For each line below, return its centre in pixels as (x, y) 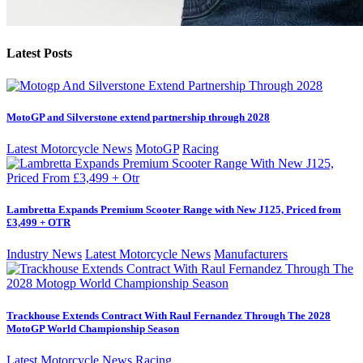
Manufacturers (251, 254)
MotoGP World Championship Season (93, 328)
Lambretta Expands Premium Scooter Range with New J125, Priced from (174, 210)
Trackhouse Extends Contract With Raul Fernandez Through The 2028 (169, 315)
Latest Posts (39, 53)
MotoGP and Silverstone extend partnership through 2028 (138, 117)
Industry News (44, 254)
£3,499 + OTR (38, 223)
